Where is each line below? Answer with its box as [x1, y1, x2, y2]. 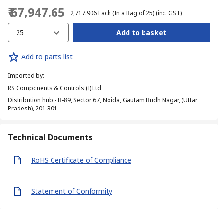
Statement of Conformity [31, 186, 112, 196]
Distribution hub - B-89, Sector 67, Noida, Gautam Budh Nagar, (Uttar [8, 95, 198, 104]
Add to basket [116, 28, 166, 37]
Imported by [8, 71, 43, 80]
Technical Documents [8, 131, 92, 143]
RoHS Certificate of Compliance [31, 155, 131, 165]
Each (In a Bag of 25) [98, 8, 154, 17]
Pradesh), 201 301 [8, 104, 57, 112]
